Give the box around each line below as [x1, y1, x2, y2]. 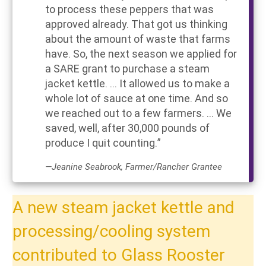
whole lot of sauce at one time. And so [45, 91, 228, 105]
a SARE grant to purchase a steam [45, 61, 210, 75]
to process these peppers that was [45, 2, 214, 16]
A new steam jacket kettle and [12, 195, 235, 218]
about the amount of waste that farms [45, 31, 230, 46]
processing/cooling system [12, 219, 210, 242]
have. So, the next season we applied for [45, 46, 237, 61]
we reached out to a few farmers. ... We [45, 106, 232, 120]
